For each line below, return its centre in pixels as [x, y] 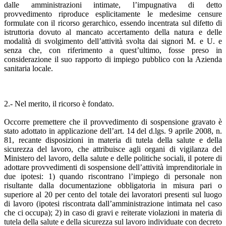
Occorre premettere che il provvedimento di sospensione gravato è [113, 122]
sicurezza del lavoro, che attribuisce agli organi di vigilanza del [113, 149]
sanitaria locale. [29, 68]
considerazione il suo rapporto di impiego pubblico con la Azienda [113, 59]
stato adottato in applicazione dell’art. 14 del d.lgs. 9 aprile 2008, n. [113, 131]
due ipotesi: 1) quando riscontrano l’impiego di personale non [113, 176]
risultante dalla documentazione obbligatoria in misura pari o [113, 185]
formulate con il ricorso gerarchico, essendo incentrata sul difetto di [113, 23]
